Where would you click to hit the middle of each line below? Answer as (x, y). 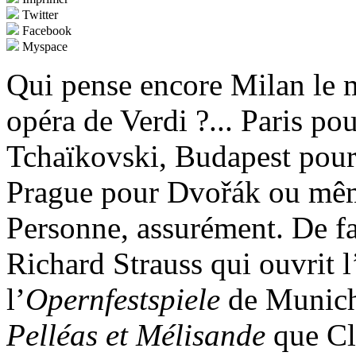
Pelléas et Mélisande (140, 335)
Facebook (45, 31)
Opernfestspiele (123, 300)
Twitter (39, 15)
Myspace (43, 47)
